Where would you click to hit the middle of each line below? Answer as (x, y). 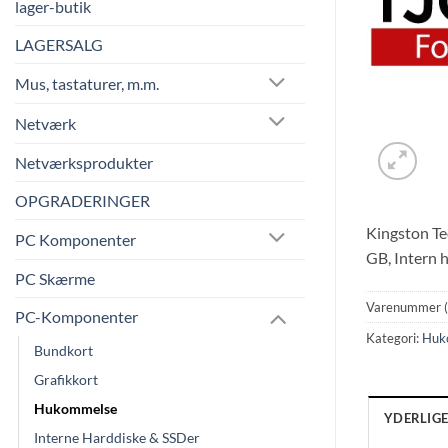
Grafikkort (66, 380)
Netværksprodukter (84, 162)
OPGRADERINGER (82, 200)
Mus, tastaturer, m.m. (87, 84)
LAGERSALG (59, 45)
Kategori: (394, 338)
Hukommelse (75, 409)
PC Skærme (55, 278)
